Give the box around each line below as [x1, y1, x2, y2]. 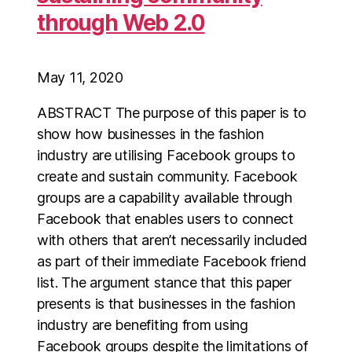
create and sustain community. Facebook [37, 168, 298, 185]
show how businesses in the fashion [37, 126, 264, 142]
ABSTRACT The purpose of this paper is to [37, 104, 307, 121]
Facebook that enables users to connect [37, 211, 294, 227]
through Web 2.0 [37, 9, 205, 36]
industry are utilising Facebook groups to [37, 147, 295, 163]
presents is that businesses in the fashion [37, 295, 295, 312]
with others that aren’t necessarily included [37, 232, 308, 248]
